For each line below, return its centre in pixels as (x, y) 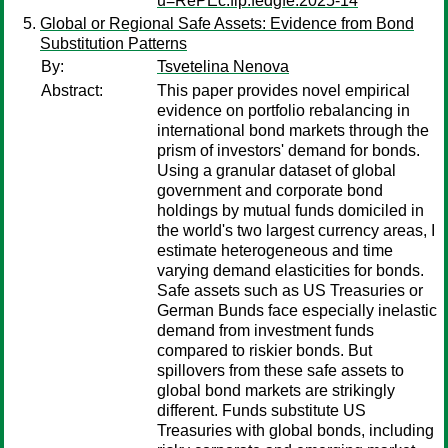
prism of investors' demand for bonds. (288, 150)
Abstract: (72, 90)
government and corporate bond (270, 190)
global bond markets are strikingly (276, 390)
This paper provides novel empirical (283, 90)
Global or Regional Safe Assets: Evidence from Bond (227, 23)
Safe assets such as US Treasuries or (290, 290)
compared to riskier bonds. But (264, 350)
